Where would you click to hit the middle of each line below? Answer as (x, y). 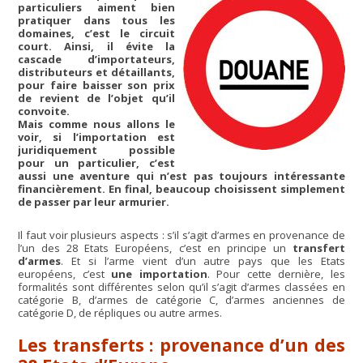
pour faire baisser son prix (96, 85)
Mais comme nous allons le (96, 124)
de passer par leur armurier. (94, 202)
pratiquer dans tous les (96, 21)
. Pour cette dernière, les (276, 273)
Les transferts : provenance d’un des (181, 345)
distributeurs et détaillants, (96, 73)
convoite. (44, 111)
